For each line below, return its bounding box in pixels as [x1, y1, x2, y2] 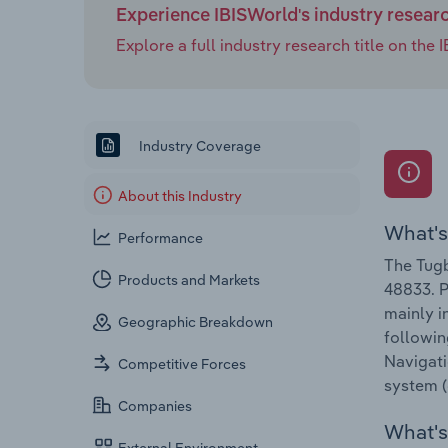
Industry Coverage [136, 136, 261, 155]
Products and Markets [118, 271, 261, 290]
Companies [118, 397, 193, 416]
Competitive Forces [118, 355, 247, 374]
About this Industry [118, 187, 243, 206]
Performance [118, 229, 204, 248]
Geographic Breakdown [118, 313, 274, 332]
